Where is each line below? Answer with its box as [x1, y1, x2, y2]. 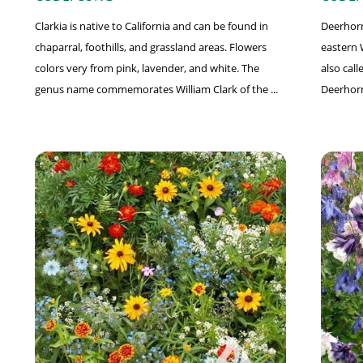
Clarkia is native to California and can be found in [34, 19, 268, 34]
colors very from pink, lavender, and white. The [34, 61, 259, 76]
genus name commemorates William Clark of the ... [34, 82, 278, 97]
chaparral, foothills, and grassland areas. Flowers [34, 40, 267, 55]
